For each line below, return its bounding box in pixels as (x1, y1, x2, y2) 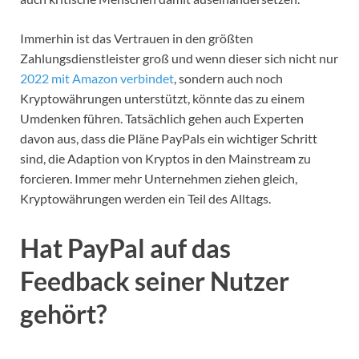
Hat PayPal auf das (20, 232, 231, 264)
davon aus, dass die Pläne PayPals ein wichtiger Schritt (20, 131, 317, 147)
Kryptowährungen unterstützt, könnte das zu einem (20, 91, 305, 107)
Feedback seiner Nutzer (20, 264, 289, 296)
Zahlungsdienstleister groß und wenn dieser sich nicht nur (20, 50, 338, 67)
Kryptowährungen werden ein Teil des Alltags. (20, 191, 271, 207)
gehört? (20, 297, 107, 329)
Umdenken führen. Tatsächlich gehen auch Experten (20, 111, 304, 127)
